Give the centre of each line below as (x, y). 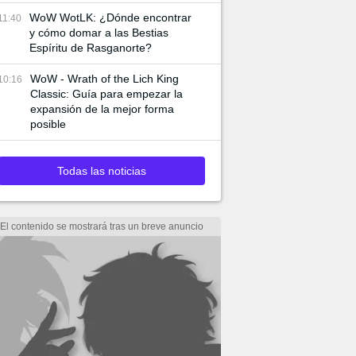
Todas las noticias (102, 171)
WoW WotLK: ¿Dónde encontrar (110, 17)
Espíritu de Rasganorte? (91, 48)
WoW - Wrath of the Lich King (104, 79)
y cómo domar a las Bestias (99, 33)
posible (48, 124)
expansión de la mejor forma (102, 109)
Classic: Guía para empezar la (106, 94)
